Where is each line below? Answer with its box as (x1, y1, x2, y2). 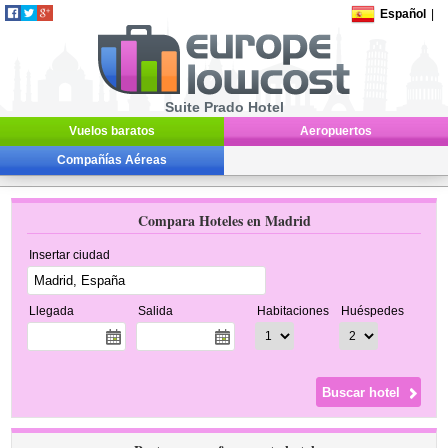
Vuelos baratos (69, 124, 155, 138)
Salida (138, 304, 174, 318)
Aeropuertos (300, 124, 372, 138)
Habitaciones (257, 304, 330, 318)
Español (380, 7, 427, 21)
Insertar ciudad (29, 248, 111, 262)
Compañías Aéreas (57, 153, 167, 167)
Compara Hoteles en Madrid (137, 210, 311, 231)
